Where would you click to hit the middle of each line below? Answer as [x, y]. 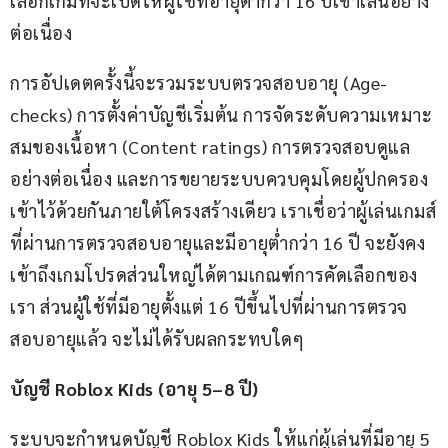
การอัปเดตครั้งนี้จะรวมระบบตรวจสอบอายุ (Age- [199, 83]
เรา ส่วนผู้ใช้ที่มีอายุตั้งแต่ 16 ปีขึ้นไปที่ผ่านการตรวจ [209, 307]
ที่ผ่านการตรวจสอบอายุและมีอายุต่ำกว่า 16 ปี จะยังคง [217, 243]
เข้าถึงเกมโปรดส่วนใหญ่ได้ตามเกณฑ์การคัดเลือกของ [214, 275]
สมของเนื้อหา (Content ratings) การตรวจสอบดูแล [210, 147]
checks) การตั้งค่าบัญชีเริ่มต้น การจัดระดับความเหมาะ [221, 115]
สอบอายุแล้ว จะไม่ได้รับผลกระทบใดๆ [157, 339]
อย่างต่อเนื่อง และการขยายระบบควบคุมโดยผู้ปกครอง [219, 179]
